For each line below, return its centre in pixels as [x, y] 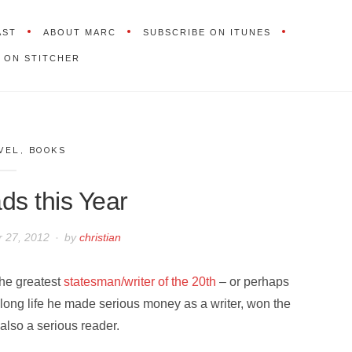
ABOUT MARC [79, 32]
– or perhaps [253, 282]
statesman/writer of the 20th [140, 282]
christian [100, 238]
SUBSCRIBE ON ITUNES [207, 32]
